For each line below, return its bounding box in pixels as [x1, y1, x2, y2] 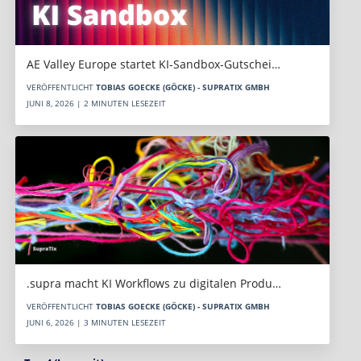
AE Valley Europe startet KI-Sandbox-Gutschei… [26, 56, 280, 73]
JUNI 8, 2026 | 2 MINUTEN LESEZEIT [26, 98, 166, 110]
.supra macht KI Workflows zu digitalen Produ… [26, 276, 281, 292]
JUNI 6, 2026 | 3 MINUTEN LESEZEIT [26, 317, 166, 329]
